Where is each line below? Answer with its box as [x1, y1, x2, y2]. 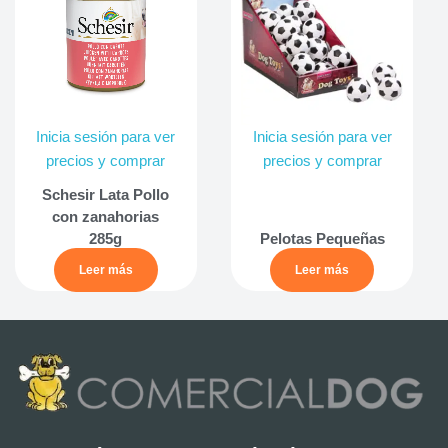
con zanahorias [52, 208, 160, 226]
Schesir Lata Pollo [42, 186, 170, 204]
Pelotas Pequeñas [259, 230, 385, 248]
